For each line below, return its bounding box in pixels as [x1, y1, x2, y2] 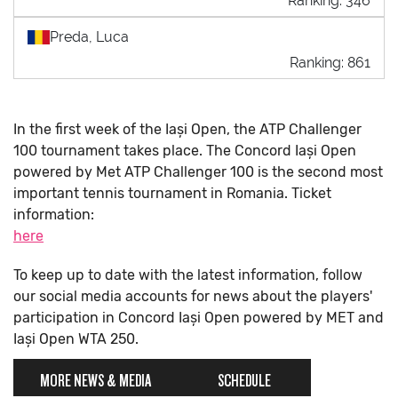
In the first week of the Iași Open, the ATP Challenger [13, 120, 362, 138]
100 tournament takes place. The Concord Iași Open [13, 141, 356, 159]
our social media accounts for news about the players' [13, 287, 372, 305]
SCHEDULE [218, 370, 271, 383]
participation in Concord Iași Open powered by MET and [13, 308, 384, 326]
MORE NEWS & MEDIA [40, 370, 151, 383]
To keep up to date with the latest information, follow [13, 266, 362, 283]
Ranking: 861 [290, 53, 370, 71]
